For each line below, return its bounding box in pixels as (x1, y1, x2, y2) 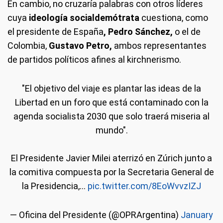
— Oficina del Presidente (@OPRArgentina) (10, 210, 181, 221)
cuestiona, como (141, 12, 208, 23)
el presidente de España (7, 26, 104, 37)
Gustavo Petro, (49, 40, 112, 51)
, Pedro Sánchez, (104, 26, 173, 37)
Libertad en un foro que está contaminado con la (14, 97, 209, 108)
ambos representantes (112, 40, 207, 51)
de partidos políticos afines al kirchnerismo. (7, 54, 181, 65)
